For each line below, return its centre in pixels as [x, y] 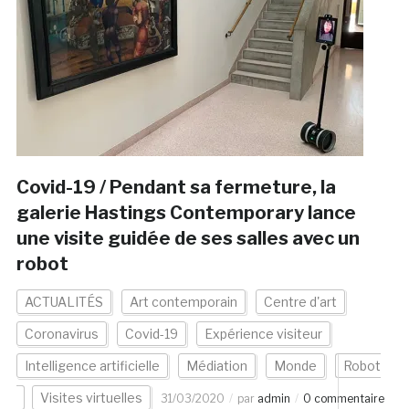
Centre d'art [300, 302]
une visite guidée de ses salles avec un [188, 239]
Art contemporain [183, 302]
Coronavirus [61, 334]
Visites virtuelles [91, 398]
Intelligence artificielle [92, 366]
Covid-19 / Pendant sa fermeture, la [176, 188]
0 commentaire [343, 399]
